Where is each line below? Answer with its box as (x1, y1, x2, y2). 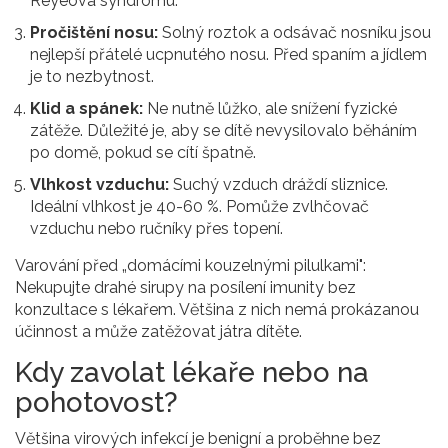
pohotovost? (15, 386, 178, 420)
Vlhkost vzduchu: (30, 175, 169, 195)
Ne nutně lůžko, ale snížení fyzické (143, 99, 397, 119)
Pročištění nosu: (30, 23, 158, 43)
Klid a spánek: (30, 99, 143, 119)
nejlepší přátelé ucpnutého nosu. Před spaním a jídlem (30, 45, 427, 65)
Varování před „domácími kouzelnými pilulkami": (15, 256, 366, 276)
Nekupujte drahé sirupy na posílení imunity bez (15, 278, 356, 298)
